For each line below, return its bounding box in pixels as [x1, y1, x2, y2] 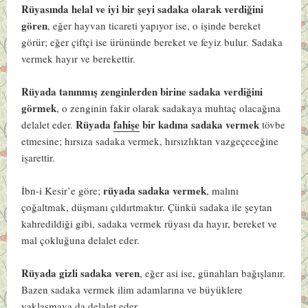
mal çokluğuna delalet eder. [21, 232, 144, 247]
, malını [206, 183, 239, 197]
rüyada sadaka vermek [103, 182, 207, 198]
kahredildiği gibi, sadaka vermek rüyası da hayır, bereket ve [21, 216, 278, 230]
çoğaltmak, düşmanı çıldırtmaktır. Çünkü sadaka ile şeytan [21, 199, 273, 214]
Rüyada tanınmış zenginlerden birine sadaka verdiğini [21, 83, 263, 99]
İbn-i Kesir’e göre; [21, 183, 104, 197]
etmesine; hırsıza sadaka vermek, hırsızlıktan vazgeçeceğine [21, 133, 279, 148]
